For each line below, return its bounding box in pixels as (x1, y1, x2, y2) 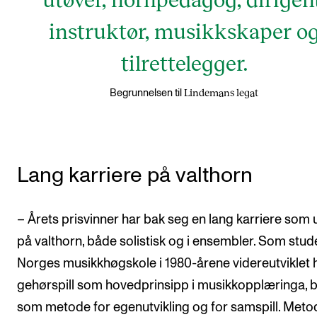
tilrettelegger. (120, 49, 248, 75)
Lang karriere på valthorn (17, 164, 253, 186)
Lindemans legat (184, 86, 258, 98)
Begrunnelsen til (110, 87, 182, 98)
